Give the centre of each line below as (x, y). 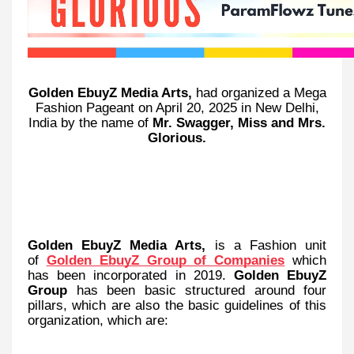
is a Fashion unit (271, 245)
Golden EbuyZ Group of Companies (166, 260)
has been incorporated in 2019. (131, 275)
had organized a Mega (261, 92)
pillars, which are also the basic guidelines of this (177, 305)
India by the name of (90, 122)
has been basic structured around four (197, 290)
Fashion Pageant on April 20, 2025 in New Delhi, (177, 107)
